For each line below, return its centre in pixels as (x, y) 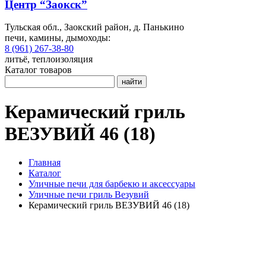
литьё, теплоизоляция (49, 59)
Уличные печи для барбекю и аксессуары (112, 184)
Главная (45, 163)
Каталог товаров (38, 70)
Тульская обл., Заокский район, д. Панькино (94, 27)
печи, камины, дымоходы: (58, 38)
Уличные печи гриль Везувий (89, 195)
